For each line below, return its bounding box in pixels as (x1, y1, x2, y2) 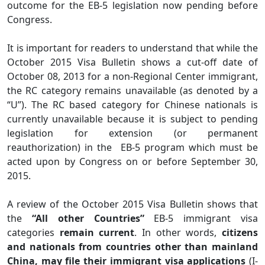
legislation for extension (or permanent (7, 126, 258, 140)
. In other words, (134, 225, 222, 239)
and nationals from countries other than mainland (7, 240, 258, 253)
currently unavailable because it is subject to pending (7, 112, 258, 125)
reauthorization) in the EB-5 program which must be (7, 140, 258, 154)
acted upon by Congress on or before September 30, (7, 154, 258, 168)
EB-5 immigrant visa (144, 211, 258, 225)
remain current (59, 225, 135, 239)
